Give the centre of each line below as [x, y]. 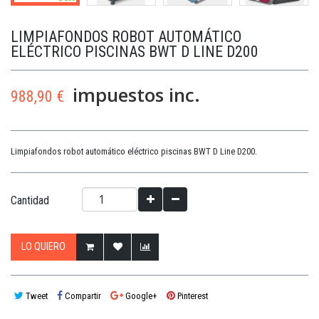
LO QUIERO [43, 246]
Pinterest [192, 296]
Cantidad [30, 200]
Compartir [82, 296]
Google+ [140, 296]
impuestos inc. [134, 94]
